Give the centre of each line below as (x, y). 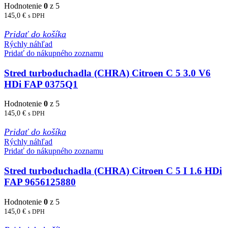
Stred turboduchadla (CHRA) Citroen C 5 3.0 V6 (107, 73)
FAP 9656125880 (40, 182)
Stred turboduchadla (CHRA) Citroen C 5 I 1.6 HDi (113, 171)
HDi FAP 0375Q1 (41, 84)
